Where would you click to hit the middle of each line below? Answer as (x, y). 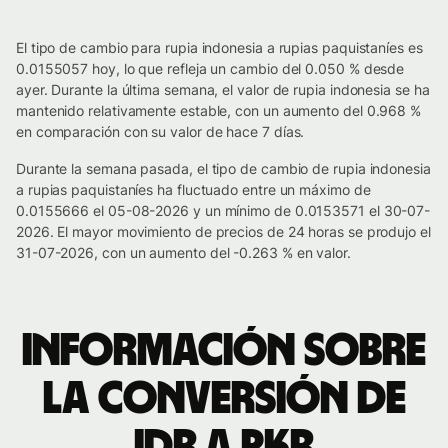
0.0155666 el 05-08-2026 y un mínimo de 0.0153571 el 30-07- (223, 210)
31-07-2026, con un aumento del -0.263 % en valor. (183, 252)
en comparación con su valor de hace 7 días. (160, 131)
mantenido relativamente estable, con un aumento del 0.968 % (219, 110)
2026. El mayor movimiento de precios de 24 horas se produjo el (223, 231)
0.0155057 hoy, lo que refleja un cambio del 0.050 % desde (210, 68)
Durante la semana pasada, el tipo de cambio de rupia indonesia (223, 168)
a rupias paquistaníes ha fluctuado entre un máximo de (193, 189)
